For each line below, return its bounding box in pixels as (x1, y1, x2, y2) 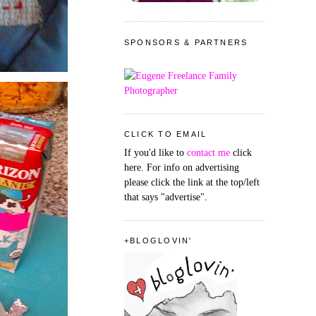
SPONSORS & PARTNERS (124, 37, 248, 47)
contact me (187, 147, 230, 159)
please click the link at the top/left (124, 176, 260, 188)
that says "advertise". (124, 191, 207, 203)
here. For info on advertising (124, 162, 239, 174)
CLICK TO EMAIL (124, 129, 207, 138)
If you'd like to (124, 147, 187, 159)
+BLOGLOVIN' (124, 236, 193, 245)
